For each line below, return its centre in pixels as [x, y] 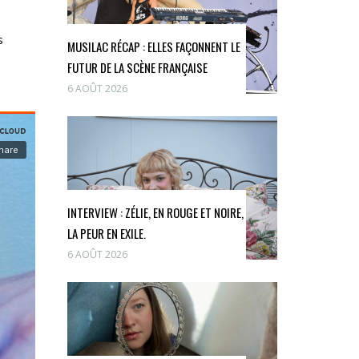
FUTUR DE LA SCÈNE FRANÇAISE [137, 68]
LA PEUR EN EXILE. [106, 234]
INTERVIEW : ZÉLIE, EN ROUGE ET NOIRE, [155, 213]
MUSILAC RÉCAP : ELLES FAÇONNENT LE [153, 47]
